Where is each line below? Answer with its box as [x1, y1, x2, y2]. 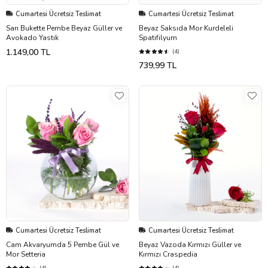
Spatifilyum [139, 32, 177, 42]
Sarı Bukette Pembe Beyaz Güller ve [6, 23, 122, 33]
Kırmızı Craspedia [139, 249, 197, 259]
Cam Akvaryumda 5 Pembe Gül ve [6, 239, 119, 249]
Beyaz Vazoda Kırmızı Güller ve [139, 239, 241, 249]
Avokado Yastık [6, 32, 59, 42]
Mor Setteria [6, 249, 45, 259]
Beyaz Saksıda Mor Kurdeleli [139, 23, 233, 33]
